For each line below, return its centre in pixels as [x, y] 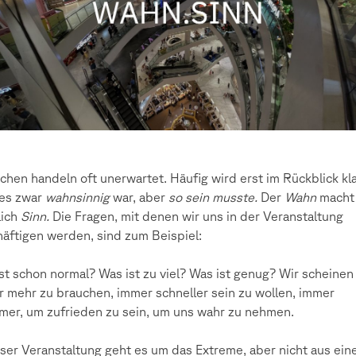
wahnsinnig [77, 197]
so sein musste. [213, 197]
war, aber [139, 197]
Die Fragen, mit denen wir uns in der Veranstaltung [196, 216]
